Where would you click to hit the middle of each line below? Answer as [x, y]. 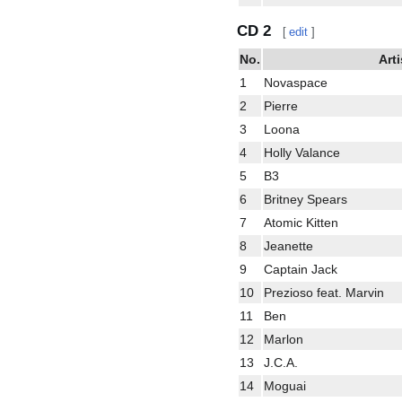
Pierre [281, 105]
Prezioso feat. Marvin [324, 292]
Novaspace [296, 82]
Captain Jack [301, 269]
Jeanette [288, 245]
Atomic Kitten [301, 222]
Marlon [284, 339]
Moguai [285, 385]
